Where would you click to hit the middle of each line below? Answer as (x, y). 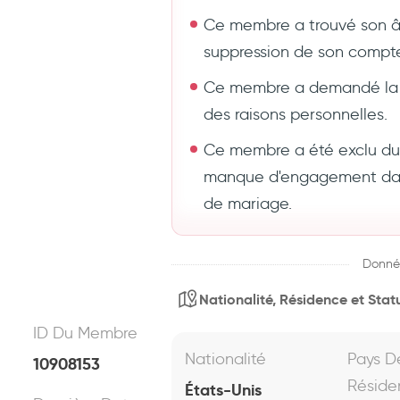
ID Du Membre (86, 333)
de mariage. (248, 204)
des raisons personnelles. (296, 114)
